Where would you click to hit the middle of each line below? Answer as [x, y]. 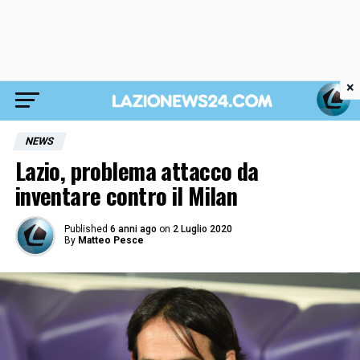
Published [86, 229]
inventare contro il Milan [126, 195]
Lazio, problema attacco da [137, 170]
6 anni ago [133, 229]
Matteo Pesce [110, 240]
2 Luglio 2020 [202, 229]
